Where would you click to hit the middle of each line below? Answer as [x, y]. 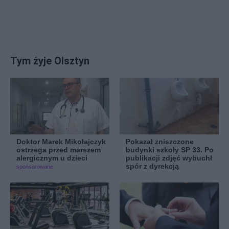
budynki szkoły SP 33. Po [170, 150]
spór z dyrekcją [152, 166]
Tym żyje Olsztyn [50, 61]
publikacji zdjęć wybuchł [169, 158]
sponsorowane [35, 167]
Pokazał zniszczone [160, 142]
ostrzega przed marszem [59, 150]
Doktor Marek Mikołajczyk [61, 142]
